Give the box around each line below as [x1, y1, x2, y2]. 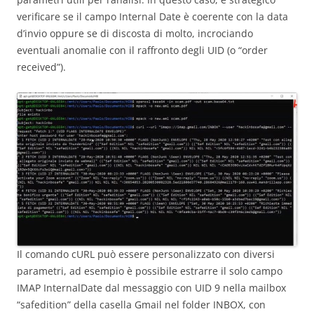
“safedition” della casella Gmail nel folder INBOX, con [17, 298, 266, 312]
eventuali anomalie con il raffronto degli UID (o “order [17, 43, 268, 57]
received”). [17, 60, 66, 74]
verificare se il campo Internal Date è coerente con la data [17, 9, 288, 23]
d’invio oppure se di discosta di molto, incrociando [17, 26, 253, 40]
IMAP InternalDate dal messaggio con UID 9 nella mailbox [17, 281, 286, 295]
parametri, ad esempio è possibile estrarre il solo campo [17, 264, 282, 278]
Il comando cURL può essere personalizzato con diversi [17, 247, 275, 261]
